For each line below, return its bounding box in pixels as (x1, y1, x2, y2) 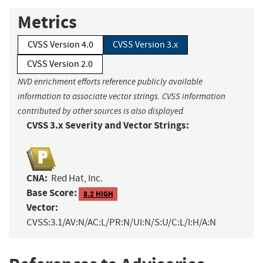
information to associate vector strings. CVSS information (18, 91, 225, 102)
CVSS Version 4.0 (28, 39, 93, 51)
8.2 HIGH (83, 188, 113, 199)
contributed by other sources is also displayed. (18, 106, 186, 117)
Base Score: (26, 186, 77, 200)
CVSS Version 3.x (113, 39, 178, 51)
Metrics (18, 10, 77, 35)
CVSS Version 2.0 (27, 58, 93, 70)
